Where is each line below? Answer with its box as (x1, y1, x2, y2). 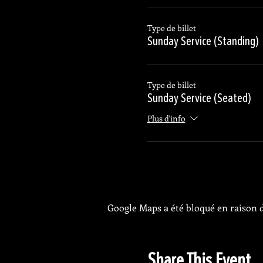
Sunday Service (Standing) (147, 36, 258, 48)
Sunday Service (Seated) (147, 93, 251, 105)
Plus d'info (147, 113, 186, 124)
